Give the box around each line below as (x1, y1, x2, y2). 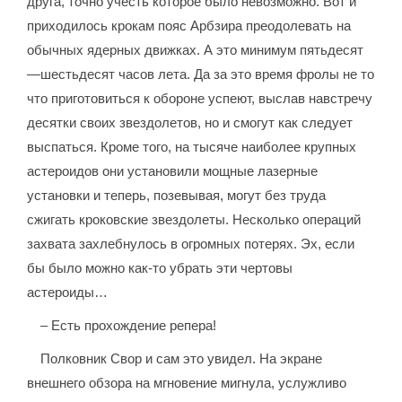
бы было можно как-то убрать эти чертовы (27, 260, 293, 276)
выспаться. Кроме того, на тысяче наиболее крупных (27, 139, 357, 155)
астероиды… (27, 284, 109, 301)
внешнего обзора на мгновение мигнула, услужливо (27, 375, 347, 391)
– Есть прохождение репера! (40, 318, 217, 334)
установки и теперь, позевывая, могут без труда (27, 188, 327, 204)
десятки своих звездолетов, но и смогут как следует (27, 115, 354, 131)
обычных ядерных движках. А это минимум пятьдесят (27, 42, 364, 58)
